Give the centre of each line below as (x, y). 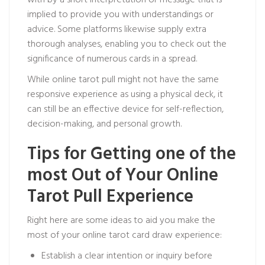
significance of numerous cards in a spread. (112, 59)
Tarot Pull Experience (110, 197)
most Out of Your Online (123, 176)
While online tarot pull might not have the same (123, 80)
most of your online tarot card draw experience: (125, 235)
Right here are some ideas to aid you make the (121, 221)
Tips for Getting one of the (132, 154)
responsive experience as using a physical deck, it (125, 95)
